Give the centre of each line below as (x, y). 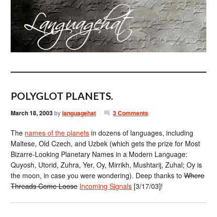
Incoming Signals (106, 186)
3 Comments (130, 113)
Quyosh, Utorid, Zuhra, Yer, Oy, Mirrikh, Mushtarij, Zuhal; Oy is (107, 165)
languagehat (79, 113)
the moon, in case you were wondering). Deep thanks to (98, 175)
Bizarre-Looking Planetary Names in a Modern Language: (99, 154)
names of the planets (57, 133)
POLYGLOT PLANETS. (62, 96)
